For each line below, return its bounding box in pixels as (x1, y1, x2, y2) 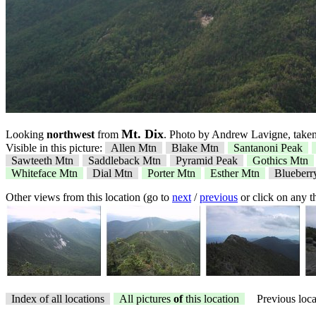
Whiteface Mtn (11, 167, 78, 179)
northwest (47, 128, 95, 140)
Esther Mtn (210, 167, 260, 179)
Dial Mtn (92, 167, 133, 179)
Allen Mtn (111, 142, 157, 154)
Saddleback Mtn (88, 154, 161, 166)
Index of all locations (11, 293, 104, 305)
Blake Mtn (171, 142, 219, 154)
